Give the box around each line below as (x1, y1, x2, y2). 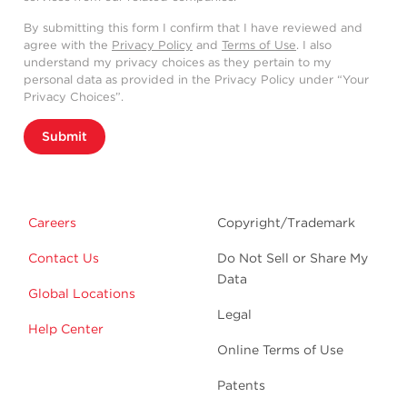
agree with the (24, 37, 112, 52)
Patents (217, 377, 265, 392)
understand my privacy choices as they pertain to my (24, 55, 332, 69)
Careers (28, 214, 76, 230)
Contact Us (28, 250, 99, 265)
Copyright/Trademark (217, 214, 355, 230)
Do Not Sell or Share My (217, 250, 368, 265)
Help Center (28, 321, 104, 336)
